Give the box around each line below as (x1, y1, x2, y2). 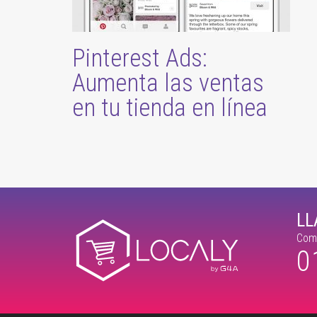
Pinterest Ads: (72, 43, 207, 73)
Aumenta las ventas (72, 68, 264, 98)
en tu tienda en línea (72, 93, 267, 122)
